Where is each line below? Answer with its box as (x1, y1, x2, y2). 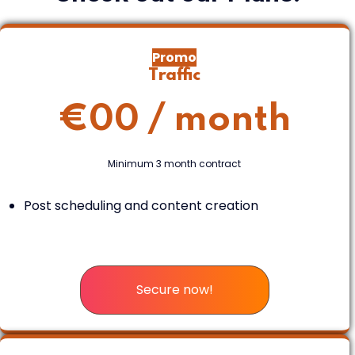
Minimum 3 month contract (108, 156, 242, 170)
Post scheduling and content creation (24, 196, 258, 215)
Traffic (148, 67, 201, 84)
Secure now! (136, 280, 213, 299)
